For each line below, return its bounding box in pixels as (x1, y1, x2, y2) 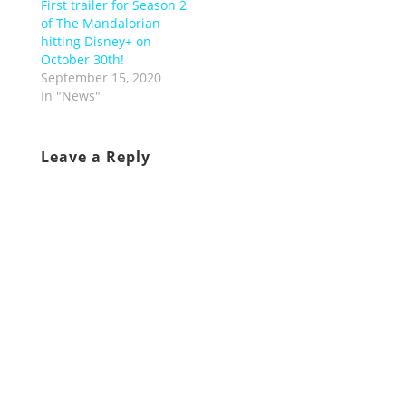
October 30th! (40, 51, 124, 69)
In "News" (40, 87, 101, 105)
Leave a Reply (40, 147, 150, 168)
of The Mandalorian (40, 14, 160, 33)
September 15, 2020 (40, 69, 161, 87)
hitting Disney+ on (40, 33, 151, 51)
